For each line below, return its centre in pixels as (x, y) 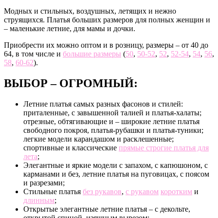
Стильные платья (53, 192)
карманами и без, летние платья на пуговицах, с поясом (116, 174)
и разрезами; (44, 183)
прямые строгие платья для (164, 148)
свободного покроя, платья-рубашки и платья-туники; (113, 130)
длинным (39, 200)
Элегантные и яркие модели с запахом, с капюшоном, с (116, 165)
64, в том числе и (33, 54)
